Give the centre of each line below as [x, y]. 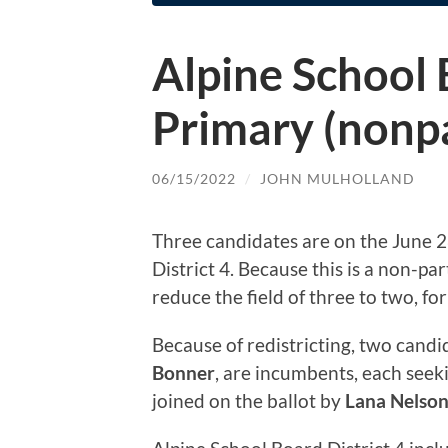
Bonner [183, 373]
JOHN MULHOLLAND [337, 178]
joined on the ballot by [248, 401]
